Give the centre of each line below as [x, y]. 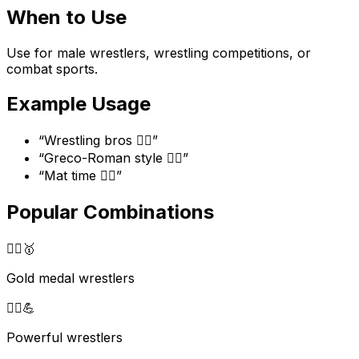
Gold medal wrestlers [71, 278]
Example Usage [79, 104]
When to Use [67, 17]
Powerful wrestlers [65, 338]
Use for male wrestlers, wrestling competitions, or [159, 52]
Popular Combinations [110, 212]
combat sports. [52, 69]
